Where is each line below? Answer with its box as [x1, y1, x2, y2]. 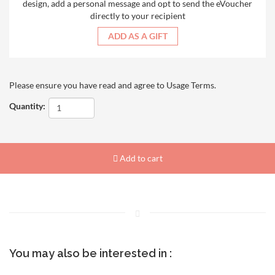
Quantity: [9, 101, 45, 112]
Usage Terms [166, 79, 214, 90]
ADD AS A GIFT [107, 30, 168, 41]
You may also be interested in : [9, 246, 172, 260]
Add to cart [117, 152, 163, 163]
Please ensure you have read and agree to [9, 79, 166, 90]
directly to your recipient [90, 10, 185, 21]
